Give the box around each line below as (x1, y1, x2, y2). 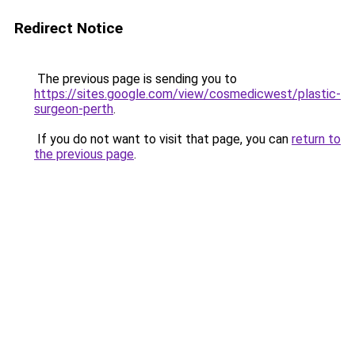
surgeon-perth (34, 101, 113, 116)
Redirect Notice (14, 19, 123, 37)
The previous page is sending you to (34, 71, 237, 86)
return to (292, 132, 341, 147)
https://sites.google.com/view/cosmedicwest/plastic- (34, 86, 341, 101)
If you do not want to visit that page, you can (34, 132, 292, 147)
